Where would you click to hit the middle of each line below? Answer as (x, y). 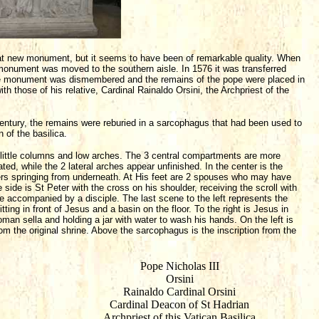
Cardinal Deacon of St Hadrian (179, 304)
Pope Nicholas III (179, 266)
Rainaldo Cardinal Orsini (179, 292)
